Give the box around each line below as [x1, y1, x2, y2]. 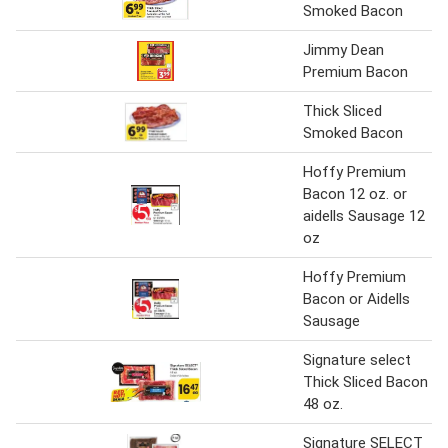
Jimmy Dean [303, 41, 384, 60]
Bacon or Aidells [303, 290, 410, 309]
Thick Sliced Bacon [303, 373, 428, 392]
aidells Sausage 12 [303, 207, 425, 226]
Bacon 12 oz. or [303, 185, 407, 204]
